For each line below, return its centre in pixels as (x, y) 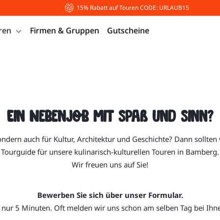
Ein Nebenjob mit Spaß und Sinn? (110, 116)
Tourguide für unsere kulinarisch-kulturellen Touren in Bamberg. (110, 151)
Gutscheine (128, 30)
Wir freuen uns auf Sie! (110, 164)
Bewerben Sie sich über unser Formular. (110, 195)
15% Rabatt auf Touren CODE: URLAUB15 (133, 8)
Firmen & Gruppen (65, 30)
